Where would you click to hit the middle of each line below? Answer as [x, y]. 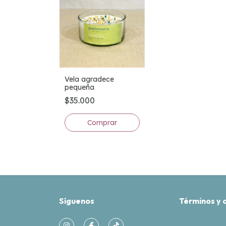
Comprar [102, 123]
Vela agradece [89, 79]
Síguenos [77, 201]
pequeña [79, 88]
